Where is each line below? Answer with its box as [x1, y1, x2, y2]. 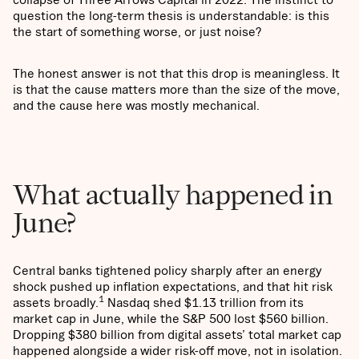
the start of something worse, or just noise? [13, 24, 261, 39]
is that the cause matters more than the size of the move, [13, 82, 340, 97]
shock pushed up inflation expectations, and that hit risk [13, 279, 333, 294]
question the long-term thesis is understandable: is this [13, 8, 329, 23]
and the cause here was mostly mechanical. [13, 98, 260, 113]
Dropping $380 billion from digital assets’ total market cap [13, 327, 341, 342]
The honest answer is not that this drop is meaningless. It [13, 66, 340, 81]
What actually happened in [13, 177, 333, 212]
